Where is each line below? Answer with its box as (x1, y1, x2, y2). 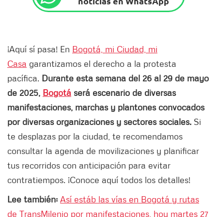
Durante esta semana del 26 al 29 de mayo (42, 73, 209, 84)
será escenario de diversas (71, 87, 176, 98)
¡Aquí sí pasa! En (7, 44, 72, 55)
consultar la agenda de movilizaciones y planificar (7, 145, 199, 156)
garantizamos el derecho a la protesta (27, 58, 176, 69)
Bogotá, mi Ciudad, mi (72, 44, 157, 55)
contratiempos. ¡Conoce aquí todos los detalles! (7, 174, 193, 186)
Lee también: (7, 194, 58, 205)
